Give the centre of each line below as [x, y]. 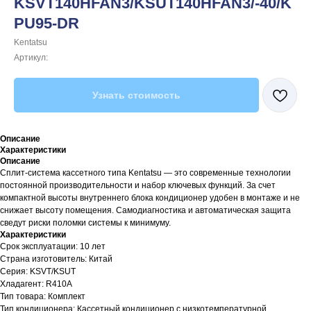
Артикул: [31, 58]
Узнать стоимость [136, 95]
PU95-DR [47, 23]
